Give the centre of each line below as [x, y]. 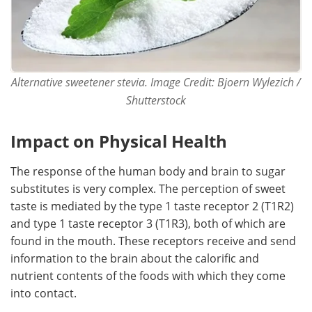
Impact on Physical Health [119, 141]
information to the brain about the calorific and [135, 259]
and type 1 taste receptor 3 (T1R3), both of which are [148, 224]
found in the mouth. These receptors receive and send [153, 241]
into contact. [44, 294]
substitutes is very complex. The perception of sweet [148, 189]
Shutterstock [156, 100]
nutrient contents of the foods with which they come [148, 276]
